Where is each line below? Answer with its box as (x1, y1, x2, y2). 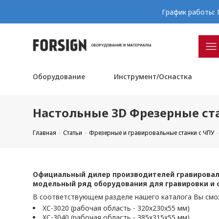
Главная (33, 129, 57, 137)
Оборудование (33, 72, 86, 81)
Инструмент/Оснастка (113, 72, 192, 81)
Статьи (63, 129, 83, 137)
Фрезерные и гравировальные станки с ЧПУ (89, 129, 215, 137)
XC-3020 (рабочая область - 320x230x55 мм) (43, 203, 190, 213)
